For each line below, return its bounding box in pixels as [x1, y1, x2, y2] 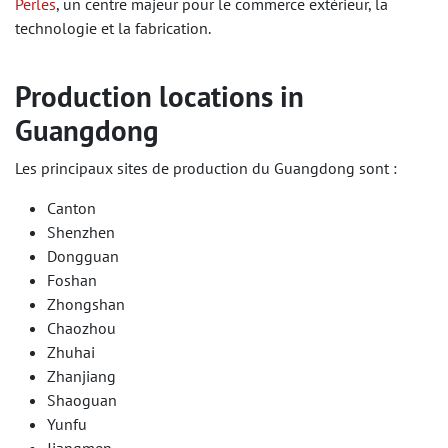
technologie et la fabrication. [15, 18, 211, 38]
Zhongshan [47, 294, 125, 314]
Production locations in [15, 78, 304, 115]
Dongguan [47, 246, 119, 266]
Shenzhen [47, 222, 115, 242]
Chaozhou [47, 318, 116, 338]
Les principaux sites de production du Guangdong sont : [15, 158, 397, 178]
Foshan [47, 270, 97, 290]
